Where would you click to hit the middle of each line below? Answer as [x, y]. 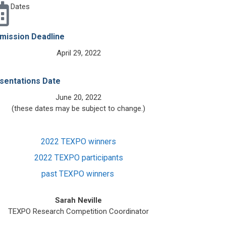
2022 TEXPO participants [78, 157]
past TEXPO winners [78, 174]
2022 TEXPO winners [79, 141]
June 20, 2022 [79, 97]
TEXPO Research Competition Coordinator [79, 211]
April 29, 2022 [78, 53]
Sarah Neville [79, 200]
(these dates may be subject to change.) [79, 108]
